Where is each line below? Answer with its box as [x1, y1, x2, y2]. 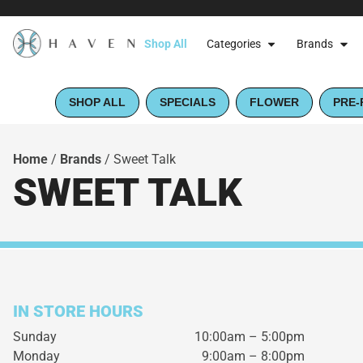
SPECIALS [160, 96, 216, 109]
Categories [207, 37, 261, 51]
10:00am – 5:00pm [194, 329, 305, 344]
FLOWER [250, 96, 299, 109]
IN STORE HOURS [13, 301, 143, 321]
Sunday [13, 329, 57, 344]
